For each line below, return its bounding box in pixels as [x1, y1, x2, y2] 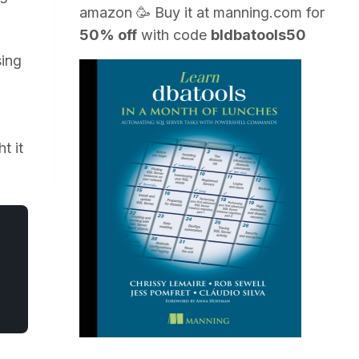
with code [137, 26, 212, 43]
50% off [79, 26, 138, 43]
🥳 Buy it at [132, 4, 214, 21]
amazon [79, 4, 133, 21]
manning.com [213, 4, 303, 21]
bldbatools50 [211, 26, 307, 43]
